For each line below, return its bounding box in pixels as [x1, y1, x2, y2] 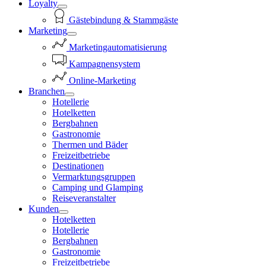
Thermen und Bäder [52, 139, 128, 150]
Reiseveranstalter [52, 192, 116, 203]
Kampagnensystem [69, 58, 140, 69]
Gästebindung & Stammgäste [69, 14, 178, 25]
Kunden [28, 203, 59, 214]
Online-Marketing [69, 75, 136, 85]
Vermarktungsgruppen [52, 171, 135, 182]
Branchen [28, 85, 65, 96]
